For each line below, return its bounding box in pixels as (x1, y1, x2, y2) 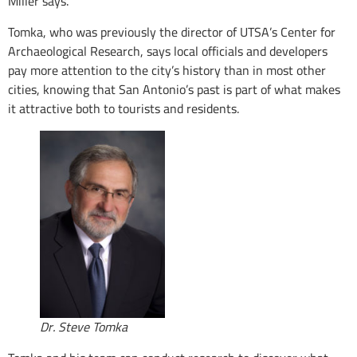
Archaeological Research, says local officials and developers (8, 38, 328, 63)
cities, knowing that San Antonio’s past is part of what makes (8, 76, 340, 101)
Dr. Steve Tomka (40, 315, 127, 339)
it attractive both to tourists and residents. (8, 96, 242, 120)
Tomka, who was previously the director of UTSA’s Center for (8, 19, 335, 44)
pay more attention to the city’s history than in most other (8, 57, 326, 82)
